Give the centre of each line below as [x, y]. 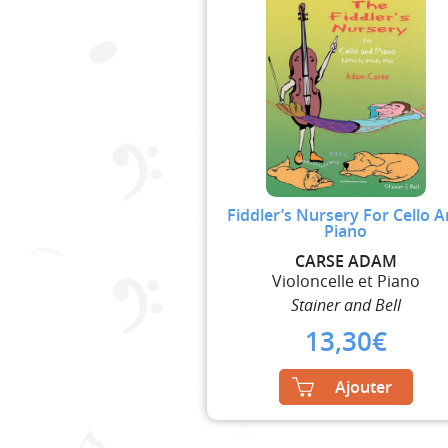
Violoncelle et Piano [345, 280]
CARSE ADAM [345, 260]
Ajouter [363, 386]
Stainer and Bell [345, 304]
